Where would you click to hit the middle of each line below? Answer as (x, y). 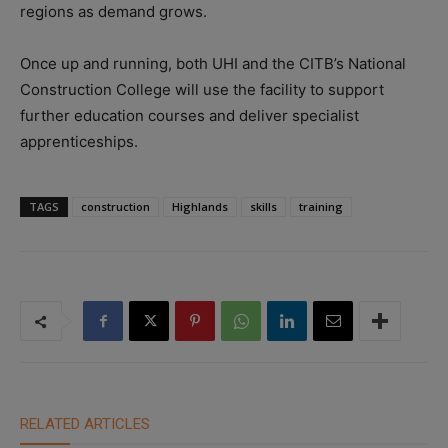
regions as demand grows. (113, 12)
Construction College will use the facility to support (202, 90)
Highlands (200, 207)
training (321, 207)
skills (263, 207)
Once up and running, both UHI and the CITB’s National (213, 64)
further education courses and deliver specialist (189, 116)
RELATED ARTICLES (85, 424)
